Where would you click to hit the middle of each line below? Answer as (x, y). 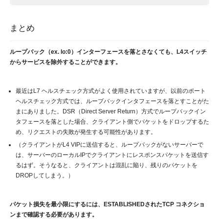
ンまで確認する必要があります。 (54, 214)
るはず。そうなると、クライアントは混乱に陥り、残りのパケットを (107, 165)
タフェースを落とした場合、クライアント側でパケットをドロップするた (112, 121)
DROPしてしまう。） (45, 175)
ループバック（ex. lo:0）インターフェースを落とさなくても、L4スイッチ (108, 52)
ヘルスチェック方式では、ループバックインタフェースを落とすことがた (112, 101)
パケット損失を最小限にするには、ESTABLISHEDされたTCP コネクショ (107, 204)
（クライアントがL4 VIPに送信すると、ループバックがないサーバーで (109, 144)
